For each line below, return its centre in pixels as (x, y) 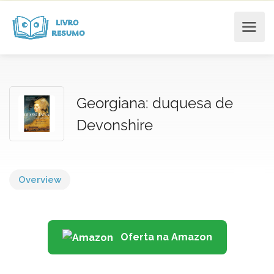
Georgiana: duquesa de (155, 103)
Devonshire (115, 125)
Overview (40, 180)
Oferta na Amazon (165, 237)
